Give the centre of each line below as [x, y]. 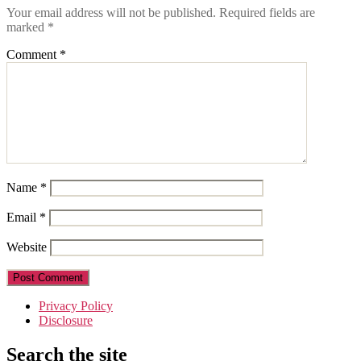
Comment [33, 54]
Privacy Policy [76, 305]
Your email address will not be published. [111, 12]
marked [27, 27]
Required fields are [267, 12]
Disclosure [66, 320]
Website [27, 247]
